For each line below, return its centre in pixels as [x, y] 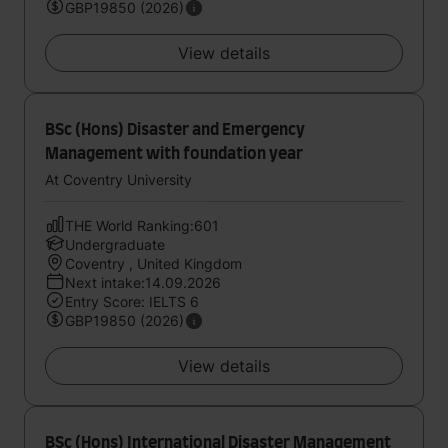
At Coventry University [118, 179]
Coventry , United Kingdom [153, 263]
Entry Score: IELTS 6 [132, 301]
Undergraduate [115, 244]
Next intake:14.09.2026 [143, 282]
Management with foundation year [174, 154]
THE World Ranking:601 [142, 225]
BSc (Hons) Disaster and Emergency [175, 130]
